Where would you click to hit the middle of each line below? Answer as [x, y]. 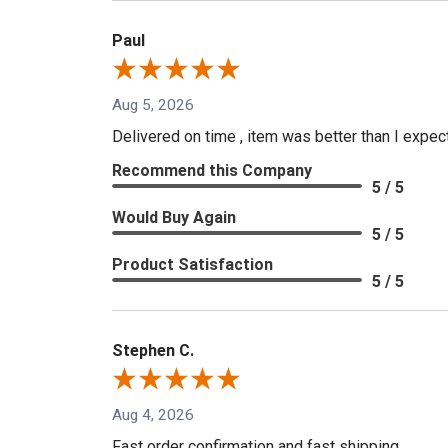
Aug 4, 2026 [153, 415]
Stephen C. [153, 350]
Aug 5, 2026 [153, 104]
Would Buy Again [174, 217]
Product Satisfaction [192, 264]
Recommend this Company [212, 170]
